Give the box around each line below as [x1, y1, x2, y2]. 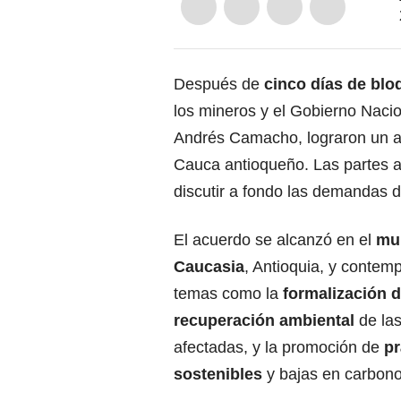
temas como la [174, 284, 278, 303]
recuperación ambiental [174, 311, 359, 329]
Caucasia [174, 257, 244, 276]
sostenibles [174, 364, 262, 383]
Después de [174, 74, 264, 93]
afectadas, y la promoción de [174, 337, 384, 356]
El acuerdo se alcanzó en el [174, 230, 376, 249]
